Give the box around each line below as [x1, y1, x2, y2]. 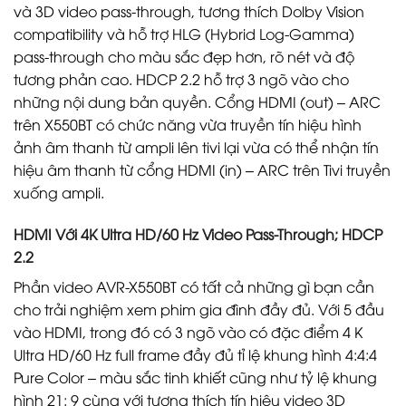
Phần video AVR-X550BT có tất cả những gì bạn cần [14, 275, 374, 296]
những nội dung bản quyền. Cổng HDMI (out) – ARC [14, 92, 381, 112]
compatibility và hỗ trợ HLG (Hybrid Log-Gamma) [14, 24, 354, 44]
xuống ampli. [14, 182, 104, 203]
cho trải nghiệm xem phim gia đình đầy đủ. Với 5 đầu [14, 298, 384, 319]
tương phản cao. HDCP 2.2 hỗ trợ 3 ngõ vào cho [14, 69, 349, 90]
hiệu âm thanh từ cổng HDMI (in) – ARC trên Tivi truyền [14, 159, 391, 180]
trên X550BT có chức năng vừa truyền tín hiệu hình [14, 114, 362, 135]
